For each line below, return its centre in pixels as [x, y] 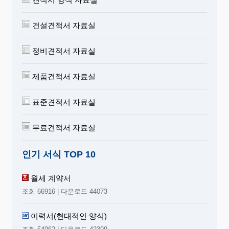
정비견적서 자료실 [63, 51]
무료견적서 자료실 [63, 127]
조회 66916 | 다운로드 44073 [65, 191]
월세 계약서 [51, 178]
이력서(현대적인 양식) [69, 216]
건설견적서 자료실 [63, 25]
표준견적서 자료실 [63, 102]
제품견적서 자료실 [63, 76]
